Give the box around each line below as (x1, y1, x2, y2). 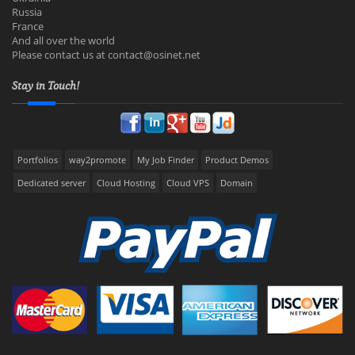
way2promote (69, 154, 126, 166)
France (12, 19, 44, 34)
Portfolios (17, 154, 58, 166)
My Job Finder (137, 154, 194, 166)
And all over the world (12, 33, 115, 48)
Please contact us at (12, 48, 108, 63)
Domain (220, 177, 253, 189)
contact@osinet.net (108, 48, 200, 63)
